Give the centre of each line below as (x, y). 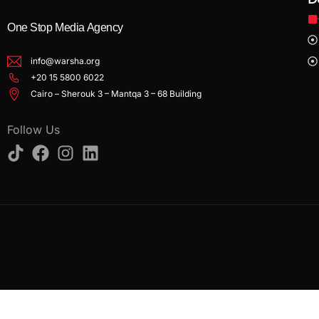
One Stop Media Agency (65, 27)
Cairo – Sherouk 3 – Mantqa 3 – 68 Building (116, 94)
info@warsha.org (65, 61)
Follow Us (33, 129)
